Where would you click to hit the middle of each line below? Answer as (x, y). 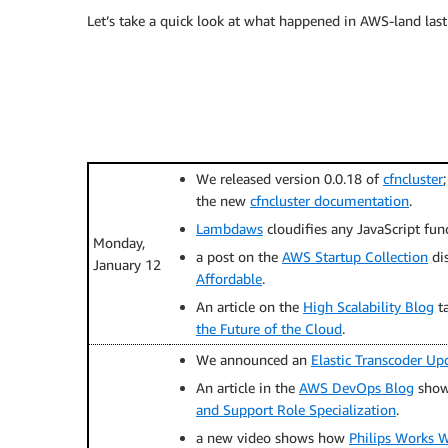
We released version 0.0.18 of (289, 178)
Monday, (119, 242)
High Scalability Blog (368, 306)
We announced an (253, 359)
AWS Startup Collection (355, 256)
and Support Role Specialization (296, 409)
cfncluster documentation (329, 200)
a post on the (239, 256)
